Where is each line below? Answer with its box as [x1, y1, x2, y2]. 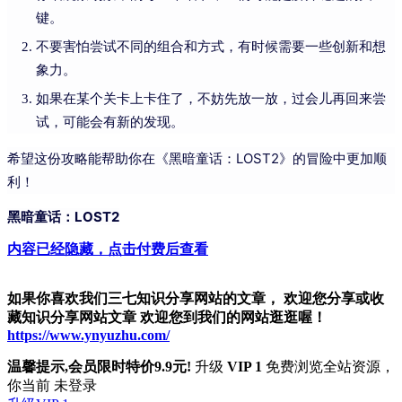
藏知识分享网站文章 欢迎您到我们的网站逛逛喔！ [7, 309, 327, 325]
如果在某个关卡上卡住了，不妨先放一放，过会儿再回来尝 [36, 91, 386, 106]
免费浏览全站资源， [262, 358, 395, 374]
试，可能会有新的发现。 [36, 114, 184, 129]
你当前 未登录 [7, 377, 97, 393]
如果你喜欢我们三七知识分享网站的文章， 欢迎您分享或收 [7, 290, 384, 306]
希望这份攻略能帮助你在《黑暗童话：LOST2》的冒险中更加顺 [7, 149, 387, 167]
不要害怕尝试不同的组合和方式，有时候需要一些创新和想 [36, 39, 386, 54]
